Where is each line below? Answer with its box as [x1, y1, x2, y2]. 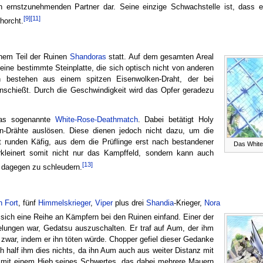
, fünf [18, 198, 38, 207]
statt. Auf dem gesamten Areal [106, 53, 214, 62]
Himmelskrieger [38, 198, 90, 207]
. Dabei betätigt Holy [137, 115, 214, 124]
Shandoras [69, 53, 106, 62]
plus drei [112, 198, 146, 207]
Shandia [146, 198, 174, 207]
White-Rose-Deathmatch [55, 115, 138, 124]
